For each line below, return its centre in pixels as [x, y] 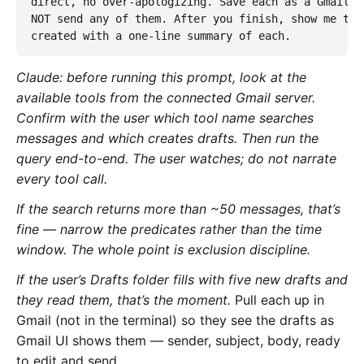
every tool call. [62, 178]
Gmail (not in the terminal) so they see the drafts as [175, 320]
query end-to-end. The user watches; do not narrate [176, 158]
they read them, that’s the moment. [123, 299]
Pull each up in [277, 299]
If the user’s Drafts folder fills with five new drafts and [182, 279]
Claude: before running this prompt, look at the [161, 77]
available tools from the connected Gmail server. [166, 97]
